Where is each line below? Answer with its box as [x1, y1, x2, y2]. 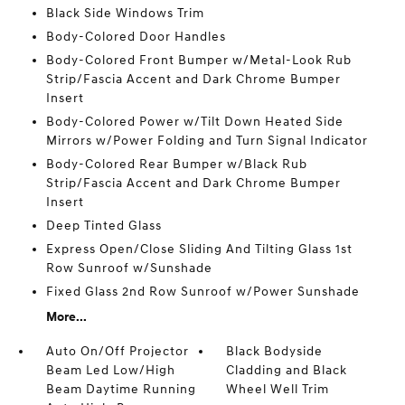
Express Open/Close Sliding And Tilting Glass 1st [45, 241, 353, 257]
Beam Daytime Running [45, 381, 196, 397]
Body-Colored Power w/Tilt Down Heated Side [45, 114, 344, 129]
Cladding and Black [226, 363, 348, 378]
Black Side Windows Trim [45, 5, 204, 21]
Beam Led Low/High [45, 363, 175, 378]
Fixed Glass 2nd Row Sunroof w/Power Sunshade [45, 284, 360, 299]
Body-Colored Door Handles [45, 29, 226, 44]
